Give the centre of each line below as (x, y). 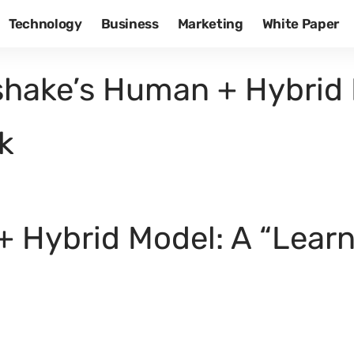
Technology (45, 23)
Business (130, 23)
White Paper (301, 23)
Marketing (210, 23)
